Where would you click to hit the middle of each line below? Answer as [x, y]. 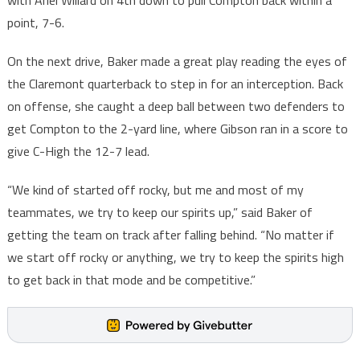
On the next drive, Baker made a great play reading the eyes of [177, 61]
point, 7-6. [35, 23]
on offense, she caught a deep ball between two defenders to [176, 106]
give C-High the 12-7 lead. [78, 151]
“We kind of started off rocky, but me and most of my [155, 190]
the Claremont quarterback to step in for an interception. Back [175, 84]
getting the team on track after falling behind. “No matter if [170, 235]
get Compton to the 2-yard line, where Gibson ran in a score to [177, 129]
